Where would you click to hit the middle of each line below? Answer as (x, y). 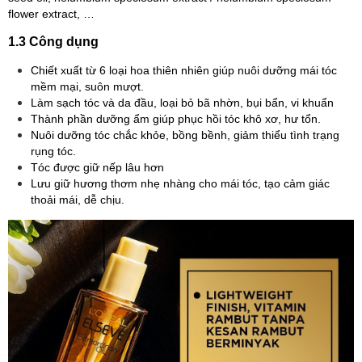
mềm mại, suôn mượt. (87, 86)
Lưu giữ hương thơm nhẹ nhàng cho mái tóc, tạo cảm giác (180, 183)
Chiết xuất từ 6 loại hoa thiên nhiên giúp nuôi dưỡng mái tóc (184, 70)
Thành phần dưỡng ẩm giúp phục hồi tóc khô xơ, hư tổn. (176, 118)
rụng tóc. (53, 151)
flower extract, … (51, 13)
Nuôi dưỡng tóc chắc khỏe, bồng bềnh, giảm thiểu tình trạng (185, 135)
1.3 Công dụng (53, 41)
